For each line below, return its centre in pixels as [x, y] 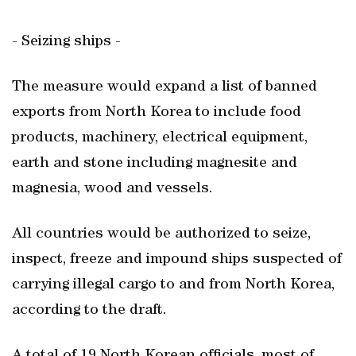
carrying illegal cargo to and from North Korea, [173, 285]
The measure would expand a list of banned [164, 87]
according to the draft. [89, 311]
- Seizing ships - [66, 42]
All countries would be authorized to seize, [161, 234]
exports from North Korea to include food [157, 113]
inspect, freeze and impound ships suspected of [177, 260]
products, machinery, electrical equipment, [160, 138]
